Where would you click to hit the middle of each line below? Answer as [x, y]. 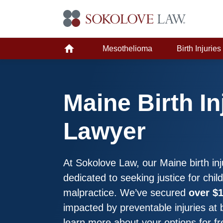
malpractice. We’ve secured [126, 193]
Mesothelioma [127, 49]
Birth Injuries [199, 49]
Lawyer [105, 131]
